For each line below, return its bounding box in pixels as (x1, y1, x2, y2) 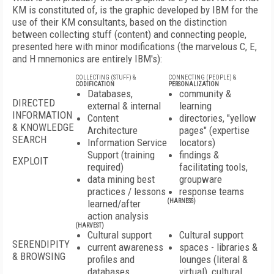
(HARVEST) (75, 222, 104, 229)
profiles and (87, 253, 135, 265)
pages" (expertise (179, 124, 250, 136)
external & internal (87, 100, 161, 112)
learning (179, 100, 212, 112)
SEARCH (12, 133, 46, 146)
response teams (179, 185, 244, 198)
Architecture (87, 124, 138, 136)
